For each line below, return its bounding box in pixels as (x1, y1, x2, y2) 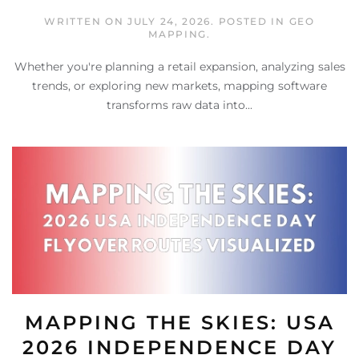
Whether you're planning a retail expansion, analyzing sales (14, 59, 345, 75)
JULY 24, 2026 (127, 15, 212, 28)
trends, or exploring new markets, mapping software (32, 79, 327, 94)
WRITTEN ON (44, 15, 128, 28)
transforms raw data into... (107, 98, 252, 113)
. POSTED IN (211, 15, 289, 28)
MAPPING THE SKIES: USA (24, 310, 335, 334)
